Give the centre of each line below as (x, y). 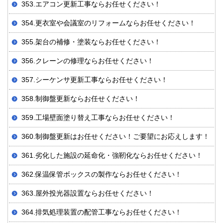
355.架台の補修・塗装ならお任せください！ (91, 42)
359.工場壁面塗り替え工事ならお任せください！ (98, 118)
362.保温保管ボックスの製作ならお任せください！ (102, 174)
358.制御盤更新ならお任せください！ (81, 99)
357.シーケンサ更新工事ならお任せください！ (95, 80)
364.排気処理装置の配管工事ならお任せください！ (102, 212)
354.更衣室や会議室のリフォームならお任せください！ (109, 23)
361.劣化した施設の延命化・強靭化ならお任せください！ (112, 156)
